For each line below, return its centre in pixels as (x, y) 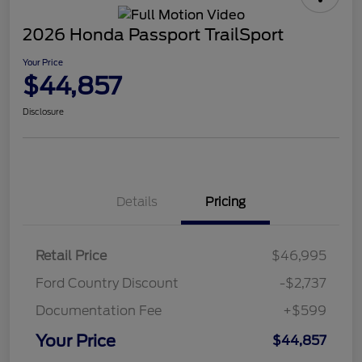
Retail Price (71, 255)
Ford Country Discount (107, 283)
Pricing (225, 202)
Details (137, 202)
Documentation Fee (99, 310)
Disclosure (43, 111)
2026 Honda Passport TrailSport (153, 34)
